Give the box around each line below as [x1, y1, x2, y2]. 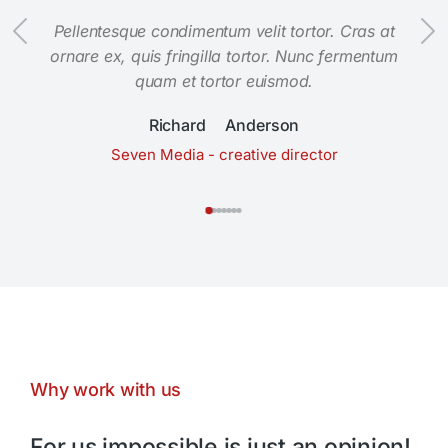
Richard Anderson [148, 115, 300, 136]
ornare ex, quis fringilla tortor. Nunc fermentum [50, 46, 398, 67]
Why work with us [30, 379, 181, 401]
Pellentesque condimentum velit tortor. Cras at [53, 21, 395, 42]
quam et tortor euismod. [134, 71, 314, 92]
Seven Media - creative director [110, 145, 338, 165]
